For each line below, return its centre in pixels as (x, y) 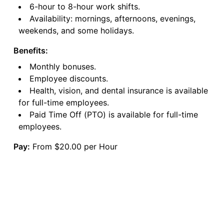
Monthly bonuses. (62, 67)
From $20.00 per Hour (73, 147)
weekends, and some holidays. (76, 31)
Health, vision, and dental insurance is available (118, 91)
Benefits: (30, 51)
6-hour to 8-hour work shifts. (84, 7)
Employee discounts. (68, 79)
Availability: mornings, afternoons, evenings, (112, 19)
